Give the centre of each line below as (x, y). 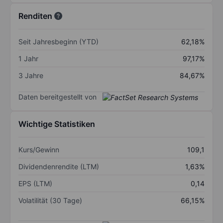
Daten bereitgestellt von (57, 97)
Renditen (35, 16)
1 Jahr (28, 58)
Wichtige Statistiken (57, 124)
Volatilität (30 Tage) (50, 201)
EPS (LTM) (35, 184)
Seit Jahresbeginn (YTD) (58, 41)
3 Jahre (31, 75)
